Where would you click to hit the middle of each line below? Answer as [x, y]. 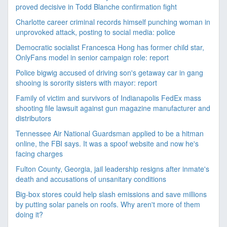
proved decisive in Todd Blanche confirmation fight [96, 7]
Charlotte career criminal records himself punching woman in [113, 22]
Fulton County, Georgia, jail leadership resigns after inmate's [112, 169]
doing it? [29, 214]
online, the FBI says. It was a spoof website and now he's [107, 143]
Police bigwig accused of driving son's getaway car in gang [109, 72]
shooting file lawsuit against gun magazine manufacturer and [113, 108]
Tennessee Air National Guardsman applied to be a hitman [110, 133]
